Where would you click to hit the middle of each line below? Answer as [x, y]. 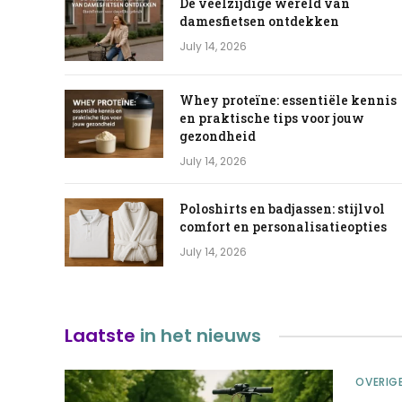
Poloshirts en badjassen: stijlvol [282, 209]
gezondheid [218, 136]
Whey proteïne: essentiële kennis [288, 100]
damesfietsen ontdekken [259, 22]
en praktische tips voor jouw [272, 118]
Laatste [100, 336]
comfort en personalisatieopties [283, 227]
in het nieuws [198, 336]
